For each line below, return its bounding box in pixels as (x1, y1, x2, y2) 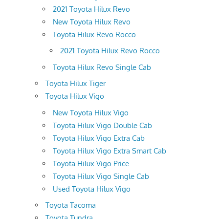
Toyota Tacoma (45, 200, 96, 210)
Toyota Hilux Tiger (45, 79, 106, 88)
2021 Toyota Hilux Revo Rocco (60, 46, 160, 56)
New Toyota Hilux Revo (53, 17, 131, 26)
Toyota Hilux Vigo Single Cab (53, 171, 149, 181)
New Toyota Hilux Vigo (53, 108, 129, 117)
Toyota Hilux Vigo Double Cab (53, 120, 152, 130)
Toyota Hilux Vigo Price (53, 158, 129, 168)
